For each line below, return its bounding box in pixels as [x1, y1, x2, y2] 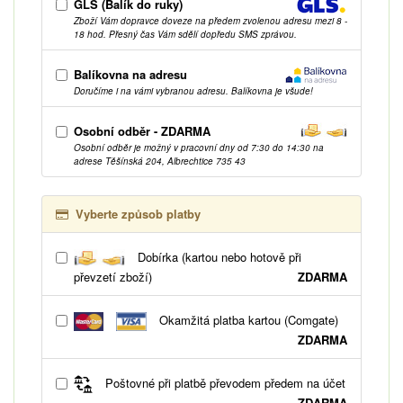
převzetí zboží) [74, 267, 152, 285]
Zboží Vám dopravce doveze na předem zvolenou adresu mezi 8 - [74, 13, 347, 27]
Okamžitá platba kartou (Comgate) [155, 310, 338, 328]
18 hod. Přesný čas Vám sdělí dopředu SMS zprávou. [74, 27, 297, 40]
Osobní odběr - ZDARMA [74, 121, 210, 139]
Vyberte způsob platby [76, 204, 201, 222]
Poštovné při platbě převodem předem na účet [102, 373, 345, 391]
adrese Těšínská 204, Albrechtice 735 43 [74, 154, 246, 167]
